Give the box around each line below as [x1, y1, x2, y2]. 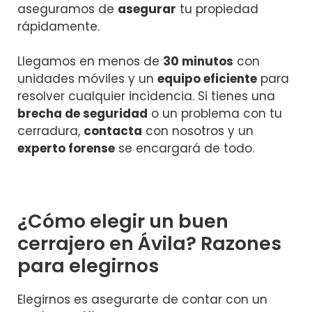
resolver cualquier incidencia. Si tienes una [17, 88, 275, 105]
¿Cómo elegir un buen [17, 208, 228, 234]
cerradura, [17, 123, 84, 140]
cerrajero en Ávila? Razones [17, 230, 281, 256]
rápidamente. [17, 17, 100, 35]
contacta [84, 123, 142, 140]
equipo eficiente [157, 70, 257, 88]
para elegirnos [17, 252, 159, 279]
